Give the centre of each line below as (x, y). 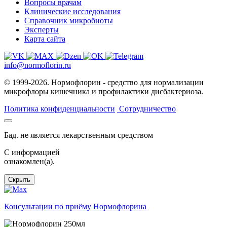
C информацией (32, 153)
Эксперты (42, 30)
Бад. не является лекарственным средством (79, 135)
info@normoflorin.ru (37, 65)
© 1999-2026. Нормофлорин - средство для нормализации (104, 83)
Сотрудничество (147, 109)
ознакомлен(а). (29, 162)
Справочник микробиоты (69, 21)
